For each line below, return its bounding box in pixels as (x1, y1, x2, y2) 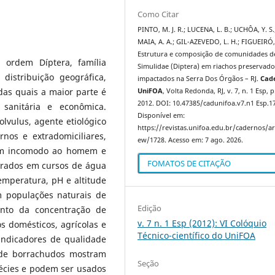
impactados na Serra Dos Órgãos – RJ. (137, 74, 261, 83)
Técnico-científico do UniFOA (137, 229, 256, 241)
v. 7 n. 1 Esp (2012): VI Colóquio (137, 217, 267, 229)
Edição (137, 202, 162, 214)
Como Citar (137, 9, 179, 20)
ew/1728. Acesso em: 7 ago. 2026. (137, 136, 244, 144)
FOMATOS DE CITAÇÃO (147, 157, 231, 169)
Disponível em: (137, 111, 185, 120)
